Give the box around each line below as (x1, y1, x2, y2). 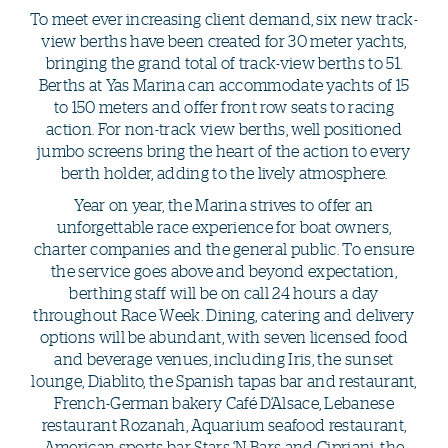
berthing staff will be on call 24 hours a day (69, 282, 379, 303)
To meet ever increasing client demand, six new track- (30, 8, 418, 29)
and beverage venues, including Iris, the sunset (54, 348, 394, 369)
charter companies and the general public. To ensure (33, 238, 415, 259)
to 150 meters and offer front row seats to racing (53, 96, 395, 117)
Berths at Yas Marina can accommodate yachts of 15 (38, 74, 410, 95)
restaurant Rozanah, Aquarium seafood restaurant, (41, 414, 407, 435)
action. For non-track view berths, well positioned (45, 118, 402, 139)
